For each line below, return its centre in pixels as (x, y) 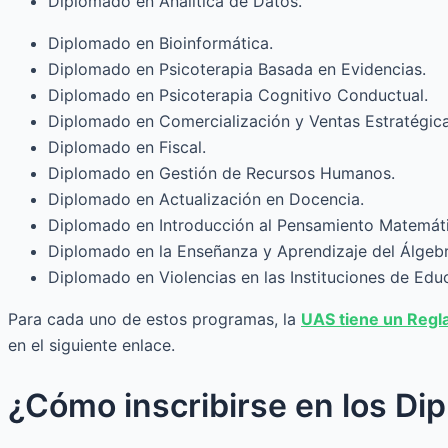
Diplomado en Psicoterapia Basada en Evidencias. (237, 69)
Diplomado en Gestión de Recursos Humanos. (221, 173)
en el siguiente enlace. (91, 345)
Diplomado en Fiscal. (127, 147)
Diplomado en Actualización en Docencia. (206, 199)
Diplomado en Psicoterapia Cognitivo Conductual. (238, 95)
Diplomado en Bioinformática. (160, 43)
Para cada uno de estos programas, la (154, 319)
